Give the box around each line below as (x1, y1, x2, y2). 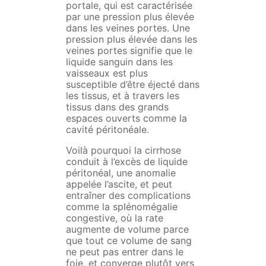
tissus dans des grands (65, 101, 169, 113)
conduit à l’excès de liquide (65, 156, 188, 168)
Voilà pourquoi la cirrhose (65, 144, 181, 157)
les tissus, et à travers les (65, 90, 179, 102)
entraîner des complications (65, 189, 191, 202)
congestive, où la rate (65, 212, 163, 224)
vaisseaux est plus (65, 67, 148, 80)
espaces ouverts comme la (65, 112, 187, 125)
